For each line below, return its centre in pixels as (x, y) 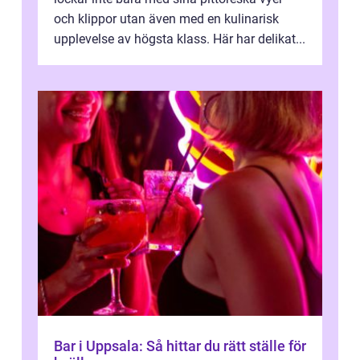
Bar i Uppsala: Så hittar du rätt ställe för (180, 346)
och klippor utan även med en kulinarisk (166, 18)
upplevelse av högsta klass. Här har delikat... (180, 39)
